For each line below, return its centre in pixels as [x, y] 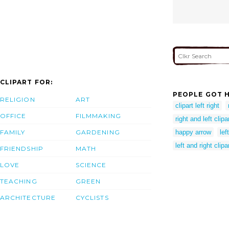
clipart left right [197, 106]
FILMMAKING [98, 116]
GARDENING [98, 132]
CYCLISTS [92, 197]
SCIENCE [91, 165]
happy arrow [193, 132]
